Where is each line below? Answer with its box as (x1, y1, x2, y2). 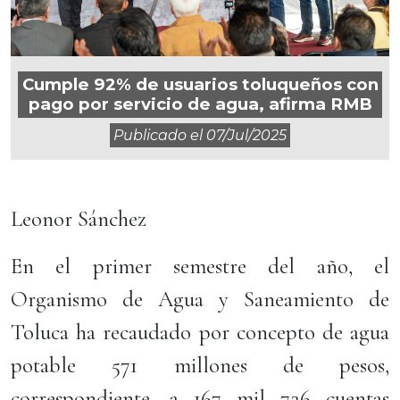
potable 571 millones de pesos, (11, 352, 389, 379)
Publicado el (113, 127, 206, 144)
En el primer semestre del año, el (11, 253, 389, 279)
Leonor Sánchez (11, 205, 146, 232)
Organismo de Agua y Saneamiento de (11, 286, 389, 312)
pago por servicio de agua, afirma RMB (28, 94, 372, 114)
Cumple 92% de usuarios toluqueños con (21, 74, 379, 95)
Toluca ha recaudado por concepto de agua (11, 319, 389, 346)
